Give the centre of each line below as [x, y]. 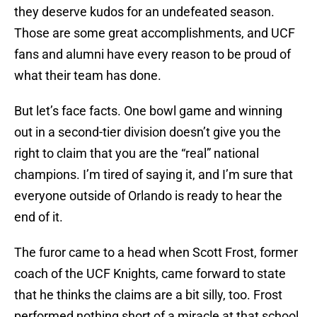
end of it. [39, 217]
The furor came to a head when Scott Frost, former [156, 253]
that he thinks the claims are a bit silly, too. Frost [148, 295]
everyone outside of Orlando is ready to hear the [148, 196]
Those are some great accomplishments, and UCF [155, 33]
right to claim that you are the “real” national [137, 154]
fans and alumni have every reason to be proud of [152, 54]
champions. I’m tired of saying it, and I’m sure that [154, 175]
